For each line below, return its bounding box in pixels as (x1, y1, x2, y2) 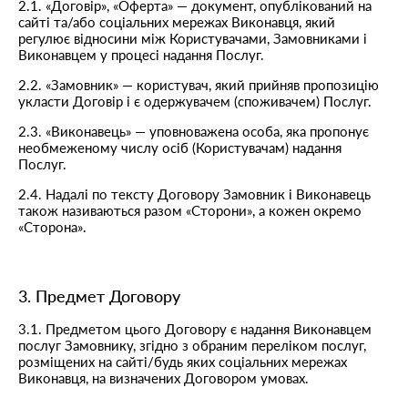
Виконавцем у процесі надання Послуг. (18, 46, 264, 63)
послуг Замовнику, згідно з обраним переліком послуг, (18, 337, 366, 353)
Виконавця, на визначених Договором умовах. (18, 370, 309, 386)
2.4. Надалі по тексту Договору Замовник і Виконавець (18, 186, 371, 202)
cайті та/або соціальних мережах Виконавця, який (18, 14, 335, 30)
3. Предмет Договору (18, 286, 180, 306)
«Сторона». (18, 219, 90, 235)
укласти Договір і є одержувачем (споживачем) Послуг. (18, 93, 372, 109)
